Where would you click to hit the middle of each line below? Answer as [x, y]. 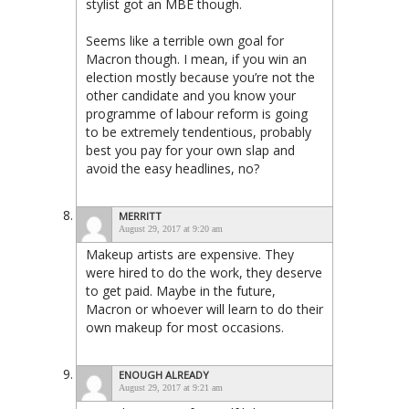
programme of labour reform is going [197, 113]
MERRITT [140, 215]
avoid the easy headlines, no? [173, 168]
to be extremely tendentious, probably [199, 131]
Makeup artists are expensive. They [190, 254]
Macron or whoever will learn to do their [204, 309]
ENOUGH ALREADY [164, 374]
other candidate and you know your [191, 95]
